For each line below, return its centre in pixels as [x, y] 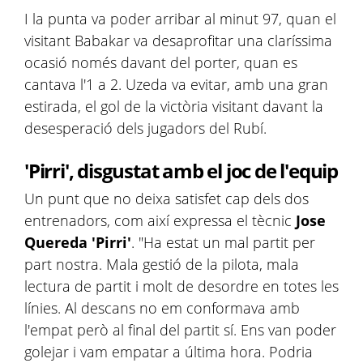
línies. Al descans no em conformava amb [162, 308]
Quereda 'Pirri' [78, 242]
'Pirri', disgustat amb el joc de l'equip [181, 171]
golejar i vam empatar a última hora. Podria [169, 352]
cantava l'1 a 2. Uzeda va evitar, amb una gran [176, 84]
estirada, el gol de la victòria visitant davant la [174, 106]
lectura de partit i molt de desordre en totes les [181, 286]
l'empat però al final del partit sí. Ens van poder [180, 330]
